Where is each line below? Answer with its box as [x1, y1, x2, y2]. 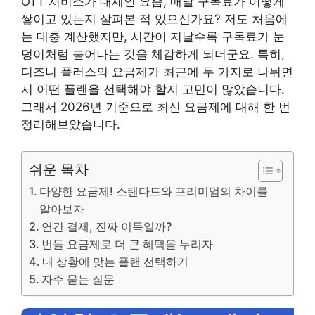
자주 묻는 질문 [41, 272, 115, 286]
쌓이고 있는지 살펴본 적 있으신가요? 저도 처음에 [21, 11, 288, 26]
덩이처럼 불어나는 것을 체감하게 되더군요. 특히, [21, 46, 285, 61]
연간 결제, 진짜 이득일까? [41, 219, 172, 233]
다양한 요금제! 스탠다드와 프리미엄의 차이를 [39, 184, 269, 198]
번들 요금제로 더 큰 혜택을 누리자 [41, 237, 214, 251]
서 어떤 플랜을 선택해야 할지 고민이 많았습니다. [21, 82, 285, 96]
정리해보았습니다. [21, 117, 120, 131]
